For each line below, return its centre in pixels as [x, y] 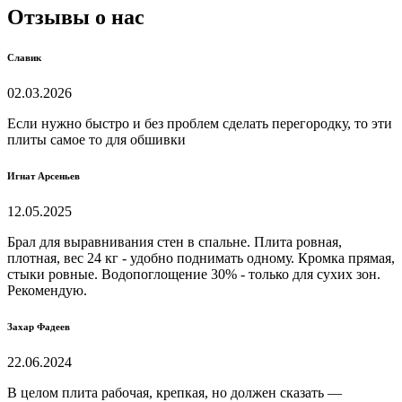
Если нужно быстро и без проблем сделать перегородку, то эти [200, 124]
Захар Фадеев [39, 326]
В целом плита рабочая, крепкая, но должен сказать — [175, 392]
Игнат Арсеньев [44, 176]
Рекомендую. [47, 290]
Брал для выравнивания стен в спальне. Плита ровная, [175, 242]
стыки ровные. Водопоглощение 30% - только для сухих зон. [194, 274]
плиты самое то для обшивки [96, 140]
